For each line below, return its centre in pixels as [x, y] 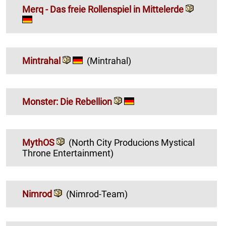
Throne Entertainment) [68, 153]
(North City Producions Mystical [115, 143]
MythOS [38, 143]
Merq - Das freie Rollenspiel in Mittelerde [104, 10]
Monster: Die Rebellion [68, 102]
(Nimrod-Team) [97, 194]
